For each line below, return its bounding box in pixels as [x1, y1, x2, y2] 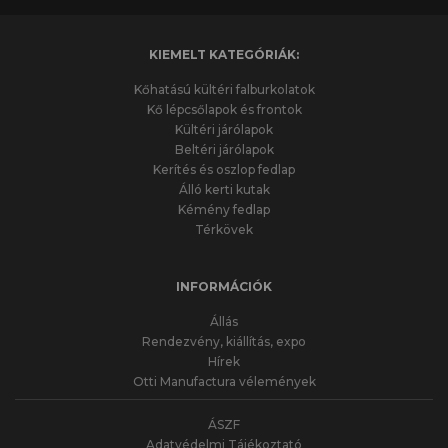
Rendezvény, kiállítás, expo [142, 334, 306, 350]
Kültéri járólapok [175, 122, 273, 138]
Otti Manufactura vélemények [132, 374, 316, 390]
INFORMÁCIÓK [176, 279, 272, 295]
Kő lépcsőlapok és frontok [146, 102, 302, 118]
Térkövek [195, 222, 253, 238]
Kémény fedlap [178, 202, 270, 218]
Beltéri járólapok [174, 142, 274, 158]
